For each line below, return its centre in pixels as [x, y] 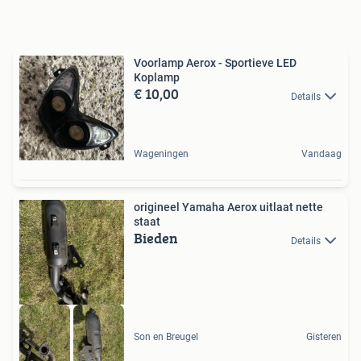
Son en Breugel [166, 336]
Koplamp [157, 78]
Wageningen [161, 154]
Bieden [156, 239]
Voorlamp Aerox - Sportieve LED [215, 63]
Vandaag [322, 154]
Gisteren [324, 336]
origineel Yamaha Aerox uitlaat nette [228, 207]
